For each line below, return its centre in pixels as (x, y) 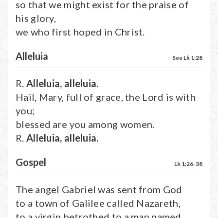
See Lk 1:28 (187, 58)
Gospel (31, 162)
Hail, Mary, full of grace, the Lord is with (106, 97)
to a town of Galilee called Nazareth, (98, 203)
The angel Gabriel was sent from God (99, 189)
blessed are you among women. (85, 124)
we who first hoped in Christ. (80, 32)
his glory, (36, 18)
